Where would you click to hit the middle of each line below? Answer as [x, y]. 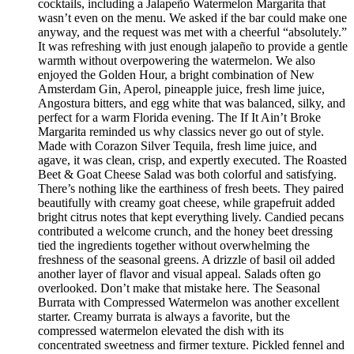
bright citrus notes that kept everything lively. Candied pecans [191, 217]
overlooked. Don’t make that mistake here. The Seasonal [179, 288]
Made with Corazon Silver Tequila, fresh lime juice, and [177, 146]
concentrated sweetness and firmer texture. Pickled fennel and [191, 345]
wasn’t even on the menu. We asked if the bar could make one [192, 18]
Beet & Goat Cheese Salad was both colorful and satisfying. [187, 175]
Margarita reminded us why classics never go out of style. [181, 132]
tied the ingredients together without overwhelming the [174, 246]
